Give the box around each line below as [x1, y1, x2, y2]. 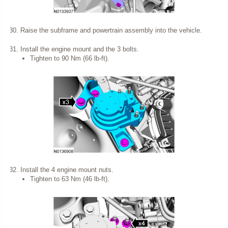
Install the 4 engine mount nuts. [20, 166, 113, 174]
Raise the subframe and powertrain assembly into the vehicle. [20, 26, 202, 34]
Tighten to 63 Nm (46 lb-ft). [30, 175, 109, 183]
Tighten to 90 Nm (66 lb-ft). [30, 54, 109, 62]
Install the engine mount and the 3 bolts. [20, 45, 139, 53]
